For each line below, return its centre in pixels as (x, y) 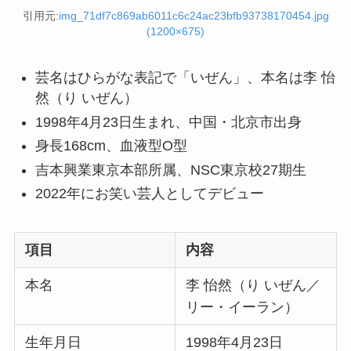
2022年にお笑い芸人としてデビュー (149, 194)
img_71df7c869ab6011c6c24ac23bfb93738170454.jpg (194, 16)
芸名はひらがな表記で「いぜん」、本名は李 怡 (185, 78)
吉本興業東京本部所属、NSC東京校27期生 (170, 170)
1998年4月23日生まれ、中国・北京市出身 (168, 122)
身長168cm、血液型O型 (111, 146)
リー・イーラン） (242, 307)
